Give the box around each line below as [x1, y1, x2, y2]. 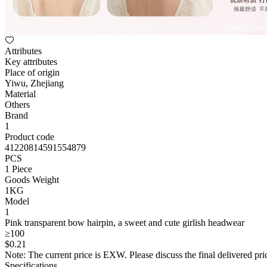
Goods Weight [5, 175, 59, 185]
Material [5, 89, 36, 99]
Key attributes [5, 57, 57, 67]
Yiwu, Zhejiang [5, 78, 64, 88]
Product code [5, 132, 54, 142]
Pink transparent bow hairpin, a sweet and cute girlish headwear [5, 218, 244, 228]
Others [5, 100, 30, 110]
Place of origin [5, 67, 60, 77]
